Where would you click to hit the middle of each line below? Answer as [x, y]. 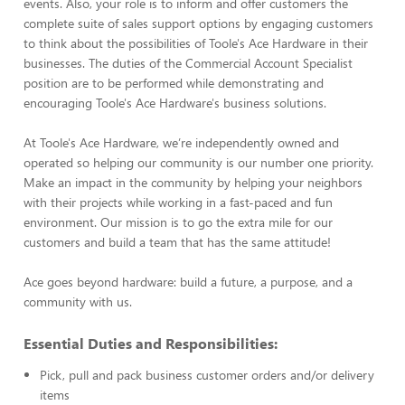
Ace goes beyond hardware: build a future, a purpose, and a [188, 282]
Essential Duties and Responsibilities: [151, 343]
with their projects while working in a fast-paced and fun [178, 202]
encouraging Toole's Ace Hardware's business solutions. [175, 103]
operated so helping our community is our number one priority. [198, 162]
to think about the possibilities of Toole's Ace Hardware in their [196, 43]
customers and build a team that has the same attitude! [177, 242]
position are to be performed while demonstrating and [174, 83]
